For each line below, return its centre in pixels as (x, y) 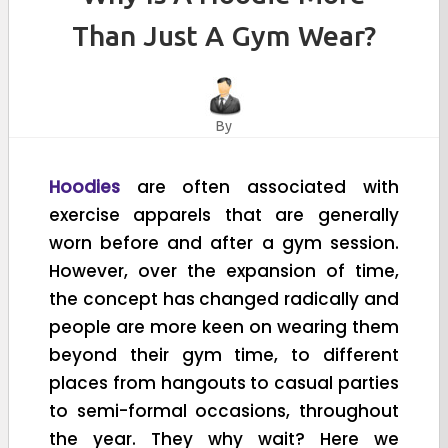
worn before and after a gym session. (224, 242)
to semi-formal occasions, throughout (224, 410)
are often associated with (259, 186)
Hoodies (84, 186)
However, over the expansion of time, (224, 270)
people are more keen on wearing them (224, 326)
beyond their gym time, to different (224, 354)
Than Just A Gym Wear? (224, 35)
